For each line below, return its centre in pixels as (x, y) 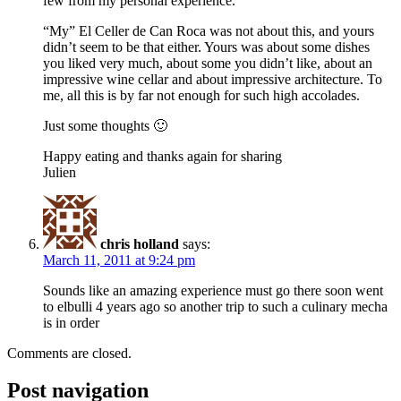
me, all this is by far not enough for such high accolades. (201, 95)
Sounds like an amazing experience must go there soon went (213, 290)
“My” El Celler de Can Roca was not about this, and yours (209, 30)
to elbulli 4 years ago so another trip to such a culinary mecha (215, 306)
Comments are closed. (69, 353)
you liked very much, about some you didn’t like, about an (208, 63)
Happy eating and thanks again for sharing (162, 156)
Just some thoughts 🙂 (105, 125)
